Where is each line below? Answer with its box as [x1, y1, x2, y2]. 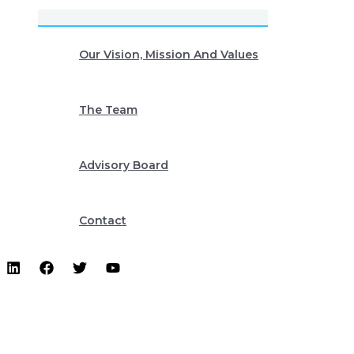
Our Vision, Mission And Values [79, 47, 258, 62]
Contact [79, 213, 126, 228]
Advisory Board [79, 158, 168, 172]
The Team [79, 103, 137, 117]
